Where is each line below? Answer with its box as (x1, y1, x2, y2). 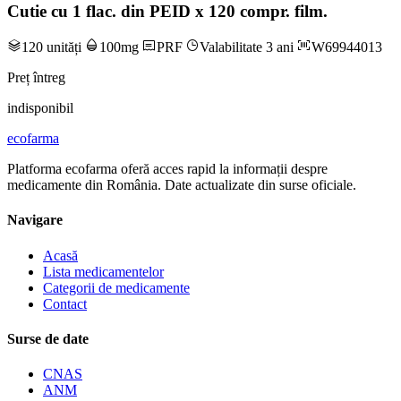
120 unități (21, 39, 85, 55)
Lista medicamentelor (43, 263, 164, 279)
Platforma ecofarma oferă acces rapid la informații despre (7, 161, 328, 177)
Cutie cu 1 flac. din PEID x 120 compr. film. (7, 2, 328, 21)
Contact (43, 295, 87, 311)
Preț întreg (7, 70, 65, 86)
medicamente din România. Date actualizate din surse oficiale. (7, 177, 356, 193)
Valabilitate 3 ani (200, 39, 297, 55)
